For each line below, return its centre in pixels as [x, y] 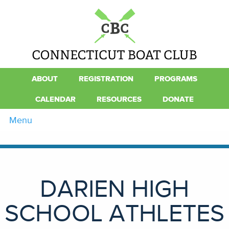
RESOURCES [119, 99]
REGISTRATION [106, 78]
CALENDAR [55, 99]
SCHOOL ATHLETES [114, 213]
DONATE [178, 99]
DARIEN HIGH [114, 189]
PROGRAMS [176, 78]
